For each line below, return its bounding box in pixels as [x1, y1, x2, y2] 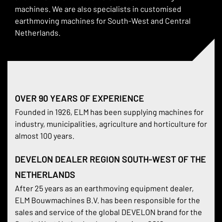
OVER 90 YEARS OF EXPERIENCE [15, 93, 144, 104]
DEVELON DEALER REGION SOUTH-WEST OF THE [15, 154, 206, 165]
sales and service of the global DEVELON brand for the [15, 207, 202, 217]
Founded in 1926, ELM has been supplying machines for [15, 107, 204, 116]
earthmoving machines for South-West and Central [15, 16, 191, 25]
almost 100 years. [15, 131, 76, 140]
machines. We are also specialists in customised [15, 4, 181, 13]
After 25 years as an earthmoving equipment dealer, [15, 183, 194, 193]
